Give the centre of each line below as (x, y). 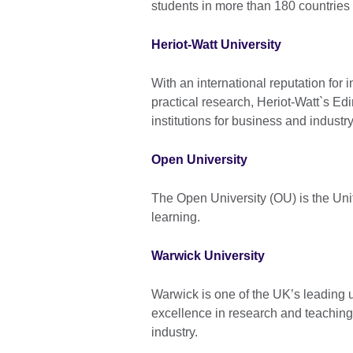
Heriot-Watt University (216, 45)
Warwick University (208, 256)
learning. (176, 217)
